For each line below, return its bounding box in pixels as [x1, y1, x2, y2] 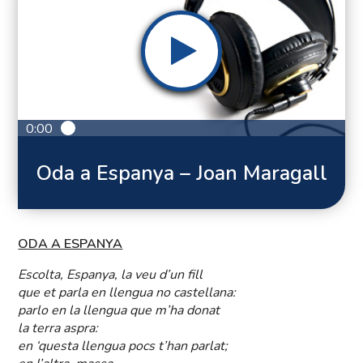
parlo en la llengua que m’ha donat [18, 301, 220, 320]
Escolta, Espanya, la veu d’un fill [18, 266, 203, 284]
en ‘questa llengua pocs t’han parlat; [18, 337, 228, 356]
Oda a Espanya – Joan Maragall [36, 160, 327, 188]
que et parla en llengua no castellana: [18, 284, 237, 302]
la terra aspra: [18, 319, 99, 338]
